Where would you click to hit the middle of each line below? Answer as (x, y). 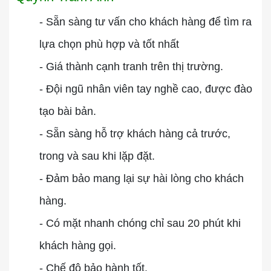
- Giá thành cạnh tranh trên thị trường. (131, 67)
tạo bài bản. (68, 111)
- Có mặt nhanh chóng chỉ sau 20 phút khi (140, 223)
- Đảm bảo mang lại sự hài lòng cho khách (142, 178)
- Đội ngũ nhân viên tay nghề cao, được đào (146, 89)
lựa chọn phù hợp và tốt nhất (109, 44)
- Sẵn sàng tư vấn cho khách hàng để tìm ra (145, 22)
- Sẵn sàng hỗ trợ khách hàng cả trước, (135, 134)
